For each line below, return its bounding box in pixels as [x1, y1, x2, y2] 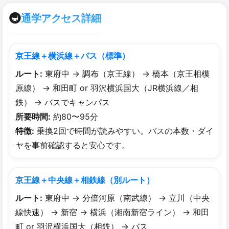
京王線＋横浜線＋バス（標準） [15, 50, 130, 61]
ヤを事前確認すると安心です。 [15, 140, 130, 150]
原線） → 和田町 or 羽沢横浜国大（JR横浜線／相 [15, 82, 198, 93]
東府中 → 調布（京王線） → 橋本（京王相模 [42, 68, 210, 79]
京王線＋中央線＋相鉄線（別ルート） [15, 174, 154, 185]
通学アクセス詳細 [21, 12, 101, 25]
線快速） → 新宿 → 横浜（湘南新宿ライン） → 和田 [15, 207, 209, 217]
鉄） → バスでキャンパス [15, 97, 110, 107]
